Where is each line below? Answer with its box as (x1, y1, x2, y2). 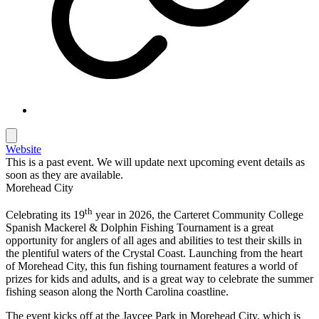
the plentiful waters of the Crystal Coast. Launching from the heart (6, 247, 303, 260)
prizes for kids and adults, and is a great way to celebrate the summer (6, 273, 313, 286)
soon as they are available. (6, 168, 123, 181)
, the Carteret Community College (152, 209, 303, 221)
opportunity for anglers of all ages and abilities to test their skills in (6, 234, 302, 247)
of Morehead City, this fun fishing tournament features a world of (6, 260, 298, 273)
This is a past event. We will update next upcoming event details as (6, 155, 305, 168)
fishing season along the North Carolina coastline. (6, 286, 229, 298)
